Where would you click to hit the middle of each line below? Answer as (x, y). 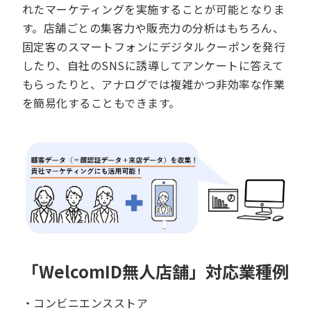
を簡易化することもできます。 (101, 103)
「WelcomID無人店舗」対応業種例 (155, 271)
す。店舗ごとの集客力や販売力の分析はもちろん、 (153, 28)
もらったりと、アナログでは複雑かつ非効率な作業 (154, 84)
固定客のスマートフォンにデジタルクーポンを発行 (154, 47)
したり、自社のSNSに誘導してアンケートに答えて (153, 66)
